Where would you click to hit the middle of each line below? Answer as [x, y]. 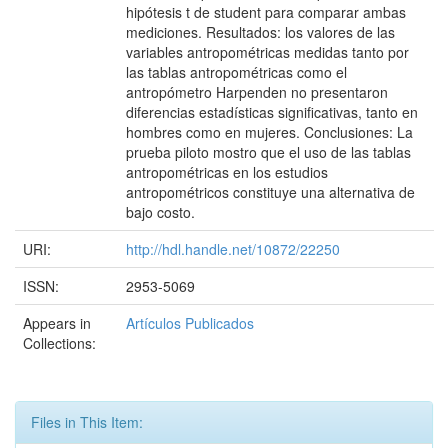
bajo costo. [160, 212]
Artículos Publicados [190, 323]
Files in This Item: [87, 422]
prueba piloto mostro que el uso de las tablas [268, 152]
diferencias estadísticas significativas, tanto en [272, 112]
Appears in [57, 323]
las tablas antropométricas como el [236, 72]
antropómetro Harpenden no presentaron [257, 92]
